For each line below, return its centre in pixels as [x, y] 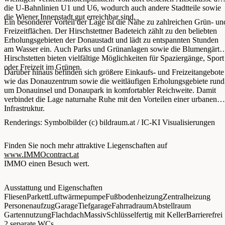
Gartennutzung [28, 214]
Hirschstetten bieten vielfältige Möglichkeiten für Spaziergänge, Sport [114, 58]
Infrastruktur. [24, 108]
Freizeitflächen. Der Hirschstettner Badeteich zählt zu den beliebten [110, 31]
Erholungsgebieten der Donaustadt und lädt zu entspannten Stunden [111, 40]
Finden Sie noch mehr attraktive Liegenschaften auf [86, 146]
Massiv [95, 214]
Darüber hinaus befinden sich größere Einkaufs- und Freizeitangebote [114, 72]
